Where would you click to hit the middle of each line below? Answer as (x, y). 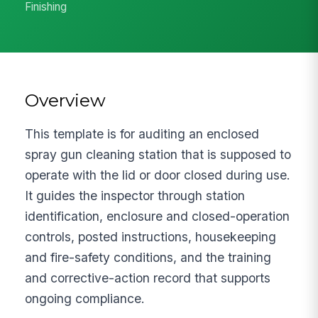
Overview (66, 100)
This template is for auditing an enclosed (142, 133)
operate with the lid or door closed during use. (158, 175)
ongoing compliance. (85, 298)
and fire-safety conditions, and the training (148, 257)
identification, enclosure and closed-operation (158, 216)
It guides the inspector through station (135, 195)
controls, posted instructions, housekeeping (151, 236)
